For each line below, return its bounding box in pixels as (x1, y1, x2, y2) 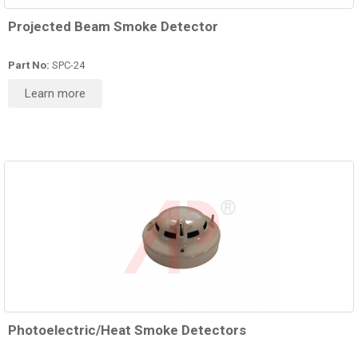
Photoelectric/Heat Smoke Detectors (8, 322, 246, 339)
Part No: (8, 59, 50, 72)
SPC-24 (50, 59, 85, 72)
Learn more (25, 86, 86, 101)
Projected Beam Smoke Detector (8, 18, 218, 35)
